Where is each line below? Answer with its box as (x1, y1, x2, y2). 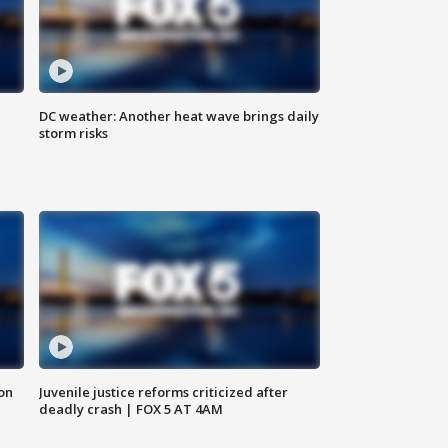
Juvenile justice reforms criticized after (39, 383, 289, 402)
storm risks (39, 124, 109, 143)
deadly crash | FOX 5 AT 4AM (39, 400, 224, 419)
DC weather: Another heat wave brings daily (39, 107, 320, 126)
